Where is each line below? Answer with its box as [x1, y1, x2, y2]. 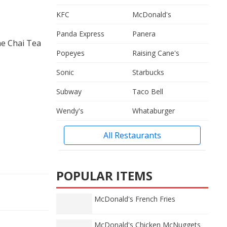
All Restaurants [103, 130, 161, 141]
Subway [56, 87, 82, 96]
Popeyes [56, 48, 85, 58]
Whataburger [132, 106, 175, 116]
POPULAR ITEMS [56, 167, 153, 184]
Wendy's [56, 106, 84, 116]
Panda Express [56, 29, 104, 39]
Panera [132, 29, 156, 39]
